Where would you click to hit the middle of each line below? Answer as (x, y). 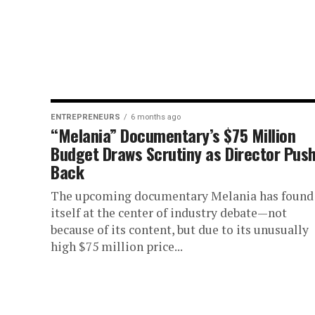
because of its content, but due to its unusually (180, 229)
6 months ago (156, 117)
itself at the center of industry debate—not (169, 212)
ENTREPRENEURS (85, 117)
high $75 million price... (117, 246)
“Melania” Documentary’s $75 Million (173, 135)
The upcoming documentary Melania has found (182, 195)
